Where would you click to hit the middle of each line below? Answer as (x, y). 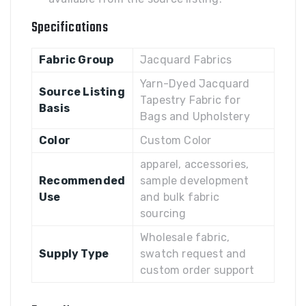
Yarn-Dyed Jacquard (195, 84)
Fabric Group (76, 60)
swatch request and (193, 254)
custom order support (197, 270)
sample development (195, 181)
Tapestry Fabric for (190, 100)
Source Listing (82, 92)
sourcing (163, 213)
